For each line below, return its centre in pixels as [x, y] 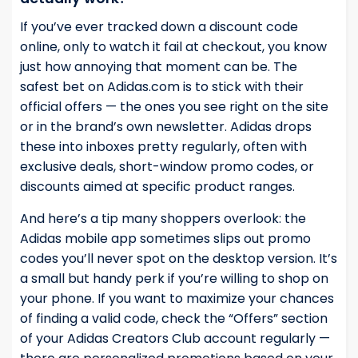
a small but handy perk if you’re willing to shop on [174, 279]
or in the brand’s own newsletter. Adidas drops [166, 127]
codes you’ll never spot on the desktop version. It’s [179, 259]
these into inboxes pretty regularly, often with [163, 147]
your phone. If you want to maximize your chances [177, 299]
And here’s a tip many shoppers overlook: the [163, 219]
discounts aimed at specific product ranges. [157, 187]
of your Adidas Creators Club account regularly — [175, 339]
